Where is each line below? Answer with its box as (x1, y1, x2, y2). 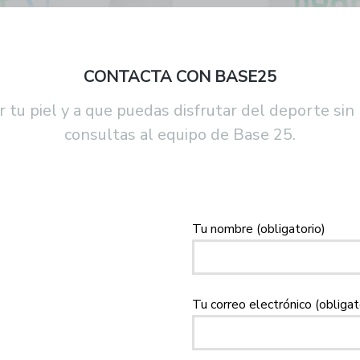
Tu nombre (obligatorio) (192, 220, 325, 239)
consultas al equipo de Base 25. (64, 124, 296, 146)
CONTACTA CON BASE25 (84, 66, 276, 88)
